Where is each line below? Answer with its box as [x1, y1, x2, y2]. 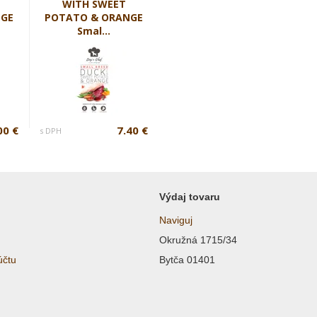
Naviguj [159, 214, 192, 226]
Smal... [77, 24, 110, 38]
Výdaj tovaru [159, 191, 220, 202]
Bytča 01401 [159, 254, 215, 265]
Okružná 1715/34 [159, 234, 237, 246]
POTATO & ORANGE [45, 11, 143, 24]
